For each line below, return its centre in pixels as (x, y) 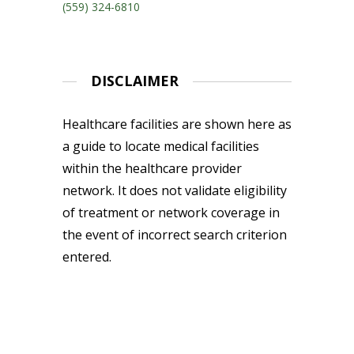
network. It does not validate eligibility (175, 191)
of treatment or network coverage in (171, 213)
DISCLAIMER (134, 81)
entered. (87, 257)
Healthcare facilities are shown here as (177, 124)
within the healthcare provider (152, 169)
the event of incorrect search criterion (175, 235)
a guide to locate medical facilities (161, 147)
